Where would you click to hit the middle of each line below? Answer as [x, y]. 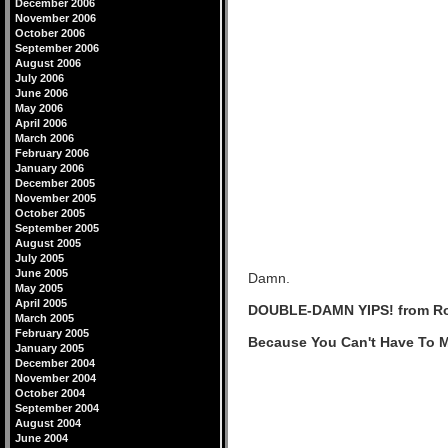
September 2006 [57, 48]
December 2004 [55, 363]
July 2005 [39, 258]
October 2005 [50, 213]
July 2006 [39, 78]
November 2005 [55, 198]
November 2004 [55, 378]
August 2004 [48, 423]
